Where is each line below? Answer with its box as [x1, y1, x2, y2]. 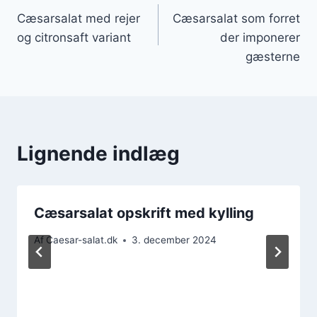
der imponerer [220, 30, 300, 45]
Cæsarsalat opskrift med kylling [34, 204, 254, 221]
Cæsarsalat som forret [173, 11, 300, 25]
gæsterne [246, 49, 300, 64]
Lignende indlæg [17, 141, 180, 166]
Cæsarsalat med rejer [17, 11, 140, 25]
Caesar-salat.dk [46, 234, 118, 246]
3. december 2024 [132, 234, 217, 246]
